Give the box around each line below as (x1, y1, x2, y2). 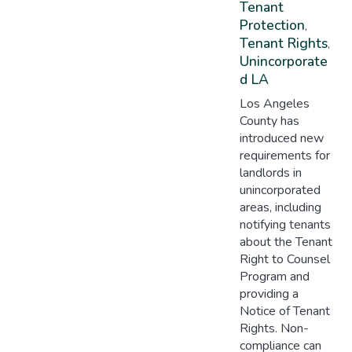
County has (239, 112, 299, 130)
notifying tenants (239, 216, 331, 234)
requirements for (239, 147, 330, 165)
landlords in (239, 164, 302, 182)
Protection (239, 15, 305, 35)
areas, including (239, 199, 321, 217)
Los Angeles (239, 95, 310, 113)
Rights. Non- (239, 320, 309, 338)
